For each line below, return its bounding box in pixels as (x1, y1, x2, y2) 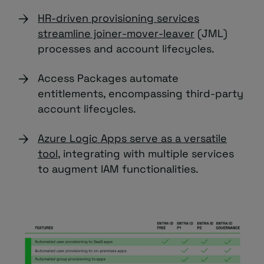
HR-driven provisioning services (38, 11, 199, 25)
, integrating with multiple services (58, 147, 234, 160)
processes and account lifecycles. (38, 42, 214, 55)
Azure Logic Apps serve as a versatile (38, 131, 227, 145)
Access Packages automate (38, 71, 179, 85)
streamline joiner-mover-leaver (38, 27, 194, 40)
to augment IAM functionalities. (38, 162, 199, 176)
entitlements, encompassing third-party (38, 87, 243, 100)
